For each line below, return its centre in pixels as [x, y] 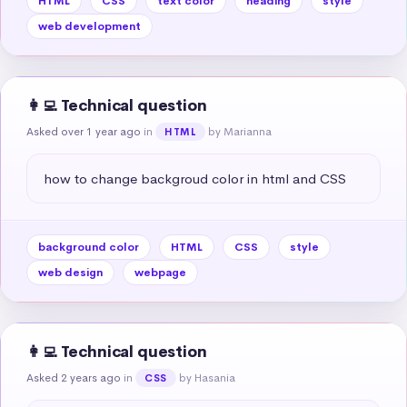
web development [89, 26]
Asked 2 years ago [74, 377]
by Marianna [240, 131]
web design [70, 272]
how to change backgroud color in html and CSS [195, 178]
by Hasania [207, 377]
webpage [160, 272]
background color [89, 247]
